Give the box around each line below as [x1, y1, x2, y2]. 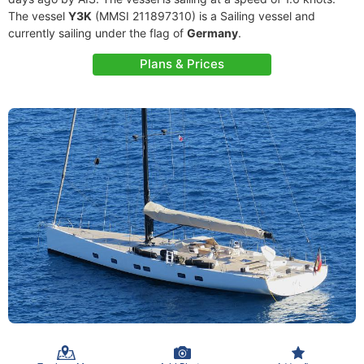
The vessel [8, 9, 68, 23]
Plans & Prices [140, 56, 224, 71]
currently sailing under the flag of [8, 26, 187, 40]
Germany [187, 26, 238, 40]
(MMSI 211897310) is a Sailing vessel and [92, 9, 315, 23]
